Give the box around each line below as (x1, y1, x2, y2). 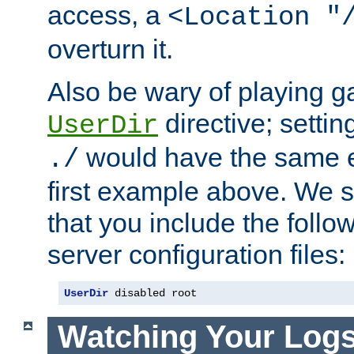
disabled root (108, 286, 197, 299)
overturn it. (47, 33, 173, 64)
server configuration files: (47, 239, 345, 269)
